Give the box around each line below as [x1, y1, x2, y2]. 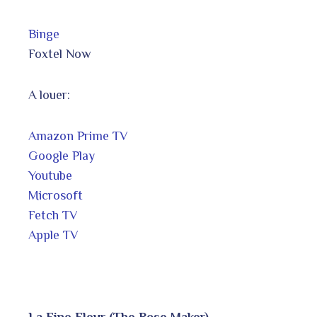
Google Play [28, 149, 95, 163]
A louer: [28, 88, 70, 102]
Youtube [28, 168, 72, 183]
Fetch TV [28, 208, 78, 222]
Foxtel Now [28, 47, 91, 61]
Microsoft [28, 188, 83, 202]
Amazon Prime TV [28, 129, 128, 143]
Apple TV [28, 228, 79, 242]
